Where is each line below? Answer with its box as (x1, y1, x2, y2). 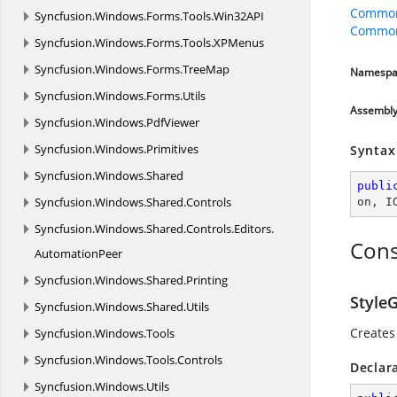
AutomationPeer (35, 245, 122, 261)
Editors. (234, 221, 274, 237)
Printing (186, 272, 228, 288)
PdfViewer (146, 114, 199, 130)
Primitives (146, 141, 198, 157)
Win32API (214, 8, 264, 24)
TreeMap (183, 61, 230, 77)
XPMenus (214, 35, 264, 51)
